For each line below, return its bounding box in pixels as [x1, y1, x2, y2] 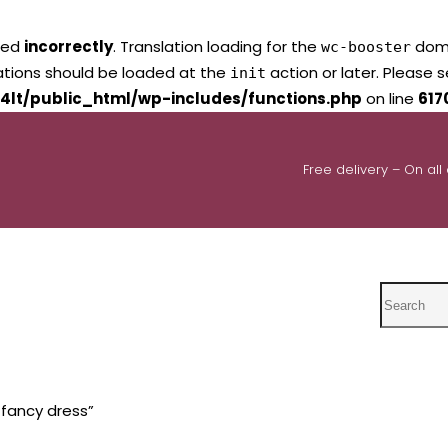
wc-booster [321, 38, 411, 56]
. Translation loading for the [113, 36, 321, 57]
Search [378, 283, 437, 305]
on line [362, 88, 418, 109]
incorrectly [24, 36, 113, 57]
